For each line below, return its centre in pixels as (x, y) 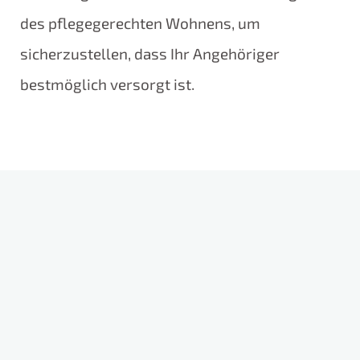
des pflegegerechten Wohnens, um (140, 23)
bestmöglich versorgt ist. (107, 84)
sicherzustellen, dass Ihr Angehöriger (149, 54)
